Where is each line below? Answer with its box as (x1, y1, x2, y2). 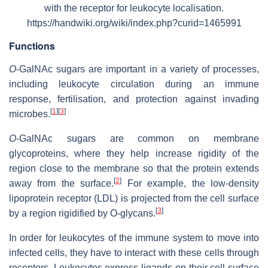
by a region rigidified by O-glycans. (9, 208, 156, 219)
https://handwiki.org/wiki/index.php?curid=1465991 (26, 18, 242, 29)
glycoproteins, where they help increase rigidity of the (9, 148, 259, 159)
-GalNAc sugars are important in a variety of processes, (16, 64, 259, 75)
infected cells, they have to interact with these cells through (9, 248, 259, 258)
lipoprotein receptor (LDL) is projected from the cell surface (9, 193, 259, 204)
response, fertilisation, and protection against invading (9, 94, 259, 105)
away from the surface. (9, 178, 114, 189)
